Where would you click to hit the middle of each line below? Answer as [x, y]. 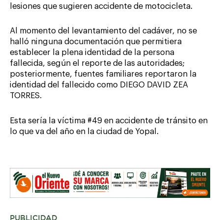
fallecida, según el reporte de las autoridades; [97, 64]
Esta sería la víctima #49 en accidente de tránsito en [109, 121]
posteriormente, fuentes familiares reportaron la [103, 74]
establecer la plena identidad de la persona [92, 53]
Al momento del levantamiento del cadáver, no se [103, 31]
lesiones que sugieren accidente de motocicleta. [101, 6]
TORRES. [26, 96]
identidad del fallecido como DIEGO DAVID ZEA [99, 85]
